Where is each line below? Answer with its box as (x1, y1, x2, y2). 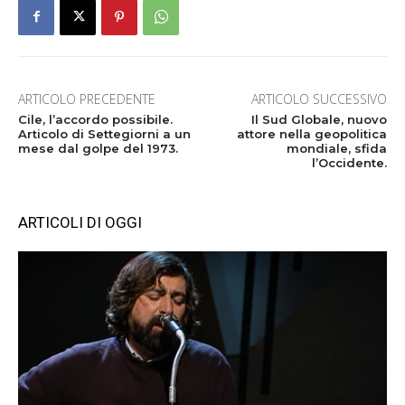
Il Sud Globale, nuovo (250, 111, 387, 127)
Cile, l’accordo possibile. (18, 111, 173, 127)
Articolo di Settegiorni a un (18, 126, 191, 141)
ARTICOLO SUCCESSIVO (250, 89, 387, 108)
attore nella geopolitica (236, 126, 387, 141)
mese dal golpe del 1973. (18, 140, 178, 155)
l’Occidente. (311, 155, 387, 170)
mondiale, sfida (286, 140, 387, 155)
